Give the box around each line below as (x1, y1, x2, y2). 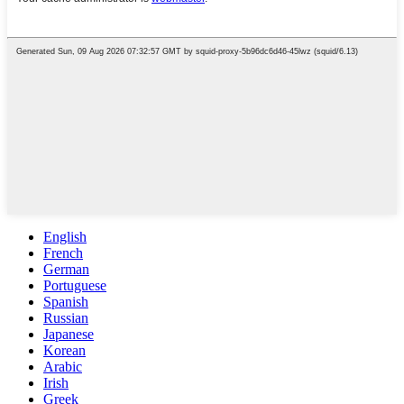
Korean (43, 343, 86, 359)
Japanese (43, 326, 94, 343)
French (43, 245, 83, 262)
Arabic (43, 359, 82, 375)
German (43, 262, 89, 278)
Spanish (43, 294, 88, 310)
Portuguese (43, 278, 106, 294)
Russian (43, 310, 88, 326)
